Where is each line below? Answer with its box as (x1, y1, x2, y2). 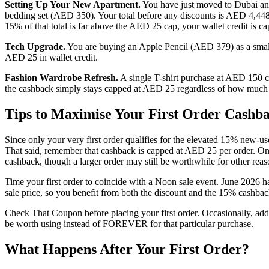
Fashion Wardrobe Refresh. (5, 73, 118, 83)
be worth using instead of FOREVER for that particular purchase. (5, 219, 253, 229)
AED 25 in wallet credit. (5, 52, 98, 63)
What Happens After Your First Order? (5, 241, 249, 257)
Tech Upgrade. (5, 41, 65, 52)
